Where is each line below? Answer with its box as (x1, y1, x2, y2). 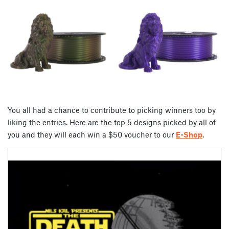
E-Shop (176, 129, 202, 139)
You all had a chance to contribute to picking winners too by (8, 105, 216, 114)
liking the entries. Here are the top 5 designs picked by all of (8, 117, 216, 127)
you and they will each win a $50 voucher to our (8, 129, 176, 139)
